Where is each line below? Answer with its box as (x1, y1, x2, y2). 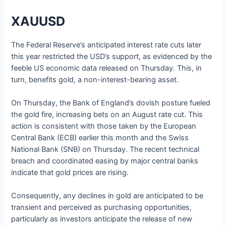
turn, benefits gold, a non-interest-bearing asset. (11, 75, 179, 84)
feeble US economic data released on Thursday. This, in (11, 63, 202, 73)
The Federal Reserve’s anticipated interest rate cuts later (11, 40, 202, 49)
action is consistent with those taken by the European (11, 121, 197, 131)
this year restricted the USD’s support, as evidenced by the (11, 51, 212, 61)
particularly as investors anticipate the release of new (11, 214, 193, 224)
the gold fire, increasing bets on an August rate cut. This (11, 109, 203, 119)
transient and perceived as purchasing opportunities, (11, 203, 192, 212)
